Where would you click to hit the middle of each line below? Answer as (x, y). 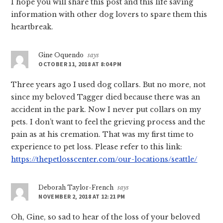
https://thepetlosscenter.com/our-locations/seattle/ (104, 159)
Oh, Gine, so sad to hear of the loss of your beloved (106, 217)
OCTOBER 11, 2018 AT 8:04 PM (80, 64)
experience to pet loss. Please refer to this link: (97, 147)
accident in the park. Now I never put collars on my (106, 109)
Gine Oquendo (61, 55)
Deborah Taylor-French (76, 187)
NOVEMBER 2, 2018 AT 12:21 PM (82, 196)
